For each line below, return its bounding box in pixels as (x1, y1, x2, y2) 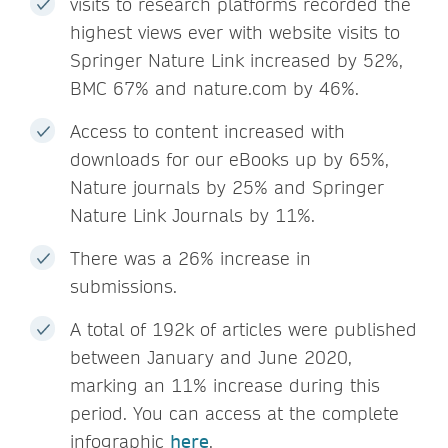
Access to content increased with (70, 119, 345, 143)
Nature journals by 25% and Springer (70, 175, 384, 199)
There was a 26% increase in (70, 246, 311, 270)
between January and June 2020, (70, 345, 352, 369)
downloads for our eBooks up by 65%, (70, 147, 389, 171)
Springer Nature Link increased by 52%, (70, 48, 403, 72)
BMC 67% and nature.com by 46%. (70, 76, 359, 100)
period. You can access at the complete (70, 401, 399, 425)
